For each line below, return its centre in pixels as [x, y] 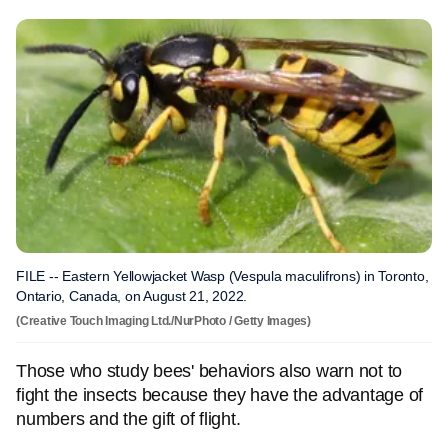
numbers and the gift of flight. [128, 419]
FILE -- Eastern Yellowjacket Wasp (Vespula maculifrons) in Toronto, [222, 276]
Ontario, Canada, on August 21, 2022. [131, 296]
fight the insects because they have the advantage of [219, 395]
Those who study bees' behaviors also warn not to [209, 371]
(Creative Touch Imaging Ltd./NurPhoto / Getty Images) [163, 321]
